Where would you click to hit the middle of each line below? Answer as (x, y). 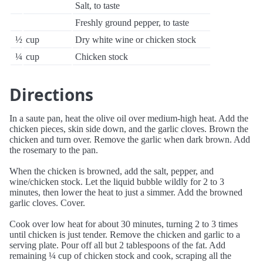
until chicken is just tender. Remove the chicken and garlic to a (125, 235)
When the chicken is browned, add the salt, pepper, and (112, 171)
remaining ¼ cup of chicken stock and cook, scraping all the (120, 256)
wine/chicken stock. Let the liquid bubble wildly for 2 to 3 (117, 182)
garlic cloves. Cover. (47, 203)
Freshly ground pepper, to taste (132, 23)
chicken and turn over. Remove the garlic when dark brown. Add (130, 139)
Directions (51, 95)
